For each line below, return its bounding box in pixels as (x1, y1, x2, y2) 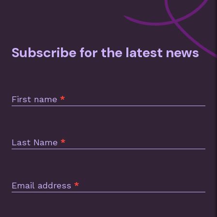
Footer (11, 84, 35, 94)
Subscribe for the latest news (12, 44, 199, 62)
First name (12, 94, 60, 104)
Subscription (11, 73, 56, 83)
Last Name (12, 137, 61, 147)
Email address (12, 180, 74, 190)
